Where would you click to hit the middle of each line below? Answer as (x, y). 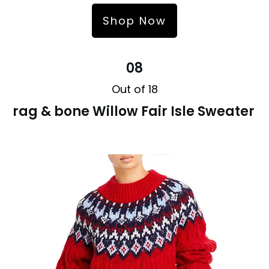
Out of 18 (134, 89)
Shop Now (134, 20)
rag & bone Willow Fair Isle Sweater (134, 111)
